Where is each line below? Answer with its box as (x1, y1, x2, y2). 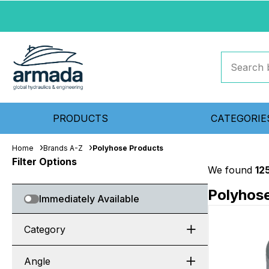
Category (24, 223, 65, 235)
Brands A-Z (43, 144, 83, 153)
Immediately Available (39, 193, 139, 205)
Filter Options (12, 156, 77, 168)
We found (208, 164, 255, 176)
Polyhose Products (92, 144, 163, 153)
